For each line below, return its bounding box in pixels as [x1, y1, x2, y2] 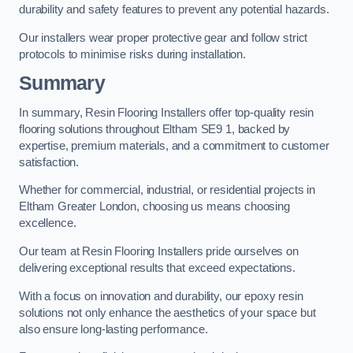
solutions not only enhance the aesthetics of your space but [19, 306, 316, 319]
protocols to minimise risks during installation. [19, 47, 247, 61]
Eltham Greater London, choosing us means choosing [19, 200, 290, 214]
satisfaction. [19, 155, 80, 169]
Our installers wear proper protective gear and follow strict [19, 31, 308, 44]
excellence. [19, 217, 76, 230]
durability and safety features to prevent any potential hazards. [19, 3, 329, 17]
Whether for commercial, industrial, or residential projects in [19, 184, 315, 197]
